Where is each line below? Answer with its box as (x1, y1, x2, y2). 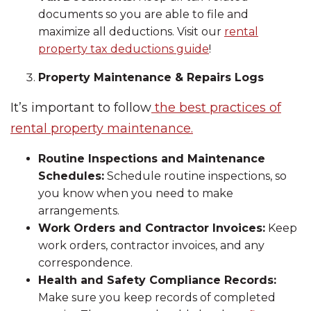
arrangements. (38, 204, 122, 217)
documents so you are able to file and (38, 8, 249, 21)
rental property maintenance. (10, 121, 193, 136)
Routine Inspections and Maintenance (38, 152, 265, 165)
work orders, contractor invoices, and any (38, 239, 264, 252)
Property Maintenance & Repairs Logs (38, 71, 264, 84)
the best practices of (151, 100, 281, 115)
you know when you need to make (38, 187, 233, 200)
